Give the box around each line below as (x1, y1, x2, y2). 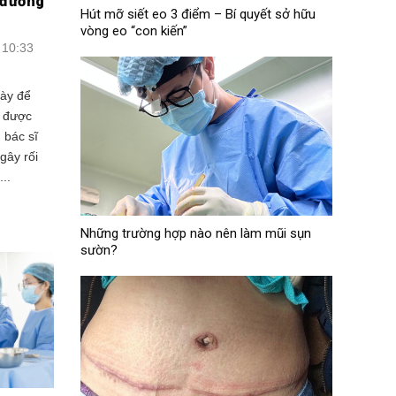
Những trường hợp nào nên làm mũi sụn (80, 225, 311, 241)
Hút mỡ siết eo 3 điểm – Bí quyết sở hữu (80, 5, 316, 22)
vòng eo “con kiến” (80, 22, 187, 39)
